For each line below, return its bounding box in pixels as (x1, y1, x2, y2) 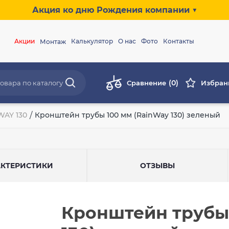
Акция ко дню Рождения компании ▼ (32, 5, 197, 15)
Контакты (163, 37, 194, 45)
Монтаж (39, 38, 66, 46)
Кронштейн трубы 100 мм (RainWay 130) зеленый (35, 110, 221, 120)
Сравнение (127, 79, 167, 87)
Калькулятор (71, 37, 113, 45)
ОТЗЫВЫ (140, 161, 175, 170)
